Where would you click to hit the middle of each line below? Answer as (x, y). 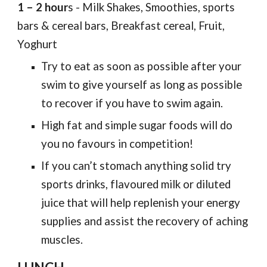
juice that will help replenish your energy (141, 203)
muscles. (62, 240)
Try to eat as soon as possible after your (142, 66)
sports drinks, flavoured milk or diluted (136, 184)
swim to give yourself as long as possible (142, 85)
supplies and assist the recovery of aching (145, 221)
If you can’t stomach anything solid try (136, 166)
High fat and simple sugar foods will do (137, 125)
